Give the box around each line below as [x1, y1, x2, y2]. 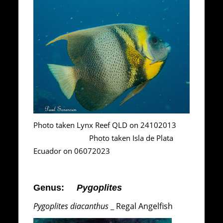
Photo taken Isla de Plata [33, 133, 174, 143]
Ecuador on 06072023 [33, 146, 111, 156]
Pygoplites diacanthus [33, 201, 109, 212]
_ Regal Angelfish [109, 201, 175, 212]
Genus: [33, 183, 77, 193]
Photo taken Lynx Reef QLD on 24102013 [33, 120, 187, 130]
